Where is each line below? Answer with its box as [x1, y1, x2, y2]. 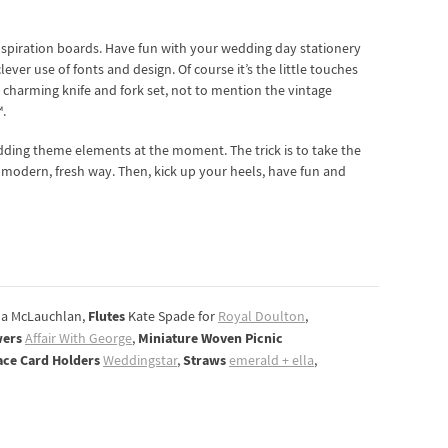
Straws [183, 351, 229, 370]
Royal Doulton [218, 308, 305, 326]
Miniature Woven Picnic [138, 329, 283, 348]
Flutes [88, 307, 125, 326]
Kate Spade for [125, 308, 218, 326]
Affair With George [25, 330, 132, 348]
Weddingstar [103, 352, 177, 370]
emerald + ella [229, 352, 314, 370]
